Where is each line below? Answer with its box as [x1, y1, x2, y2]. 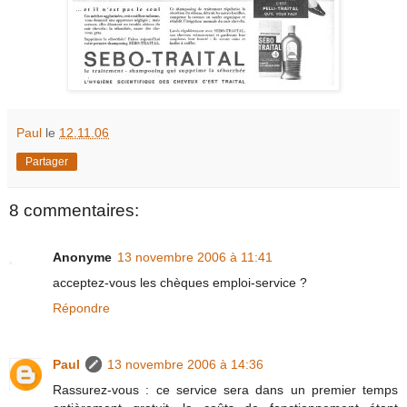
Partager [25, 155, 68, 168]
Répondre [53, 301, 110, 316]
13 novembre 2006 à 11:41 [117, 250, 273, 265]
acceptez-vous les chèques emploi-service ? [53, 275, 307, 291]
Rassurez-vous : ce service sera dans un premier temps [53, 382, 398, 398]
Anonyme [53, 250, 112, 265]
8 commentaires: [9, 201, 139, 221]
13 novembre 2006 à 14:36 [107, 357, 263, 372]
